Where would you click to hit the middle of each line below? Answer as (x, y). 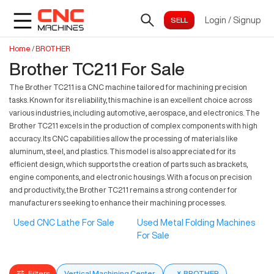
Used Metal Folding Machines (196, 223)
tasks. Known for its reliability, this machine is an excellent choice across (131, 100)
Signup (247, 20)
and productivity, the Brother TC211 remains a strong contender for (123, 190)
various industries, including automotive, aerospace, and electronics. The (135, 113)
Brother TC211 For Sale (97, 69)
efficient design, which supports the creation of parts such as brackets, (128, 164)
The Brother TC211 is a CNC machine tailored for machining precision (128, 87)
